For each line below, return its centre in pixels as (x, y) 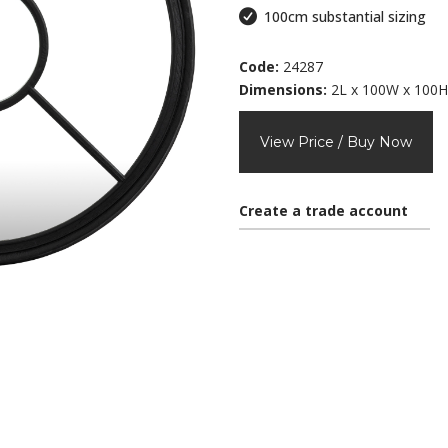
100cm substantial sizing (345, 16)
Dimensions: (283, 89)
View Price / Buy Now (336, 142)
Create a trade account (325, 210)
